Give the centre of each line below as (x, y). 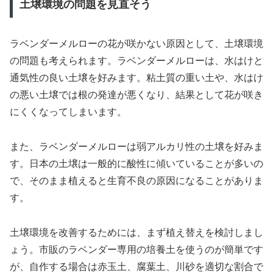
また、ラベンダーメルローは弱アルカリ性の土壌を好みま (136, 146)
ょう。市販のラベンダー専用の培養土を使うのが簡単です (136, 249)
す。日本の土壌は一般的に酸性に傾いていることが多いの (136, 163)
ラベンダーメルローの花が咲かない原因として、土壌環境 (136, 43)
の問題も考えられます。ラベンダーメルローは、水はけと (136, 60)
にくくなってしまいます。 (68, 112)
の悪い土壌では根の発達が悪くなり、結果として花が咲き (136, 94)
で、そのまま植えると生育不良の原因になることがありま (136, 180)
